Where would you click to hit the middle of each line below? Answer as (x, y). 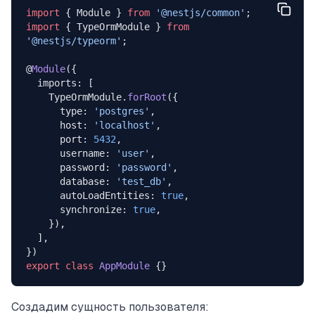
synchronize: (96, 210)
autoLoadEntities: (110, 196)
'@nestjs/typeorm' (73, 41)
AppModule (121, 266)
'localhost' (124, 126)
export (43, 266)
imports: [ (65, 83)
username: (88, 154)
